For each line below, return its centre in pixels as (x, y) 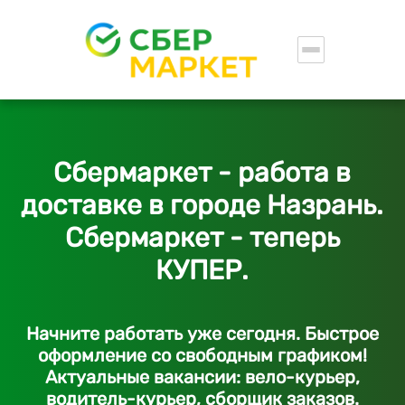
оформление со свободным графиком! (202, 355)
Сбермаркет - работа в (202, 173)
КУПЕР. (202, 270)
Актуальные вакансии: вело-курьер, (202, 377)
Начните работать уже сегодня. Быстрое (202, 334)
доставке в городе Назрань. (202, 205)
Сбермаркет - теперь (202, 238)
